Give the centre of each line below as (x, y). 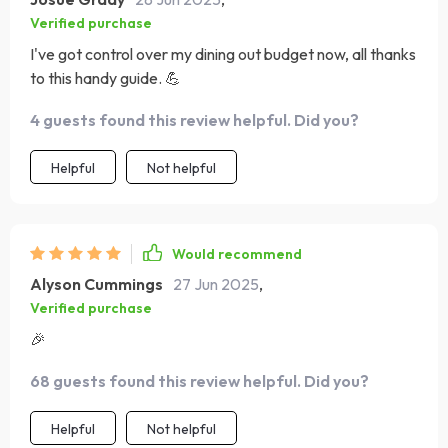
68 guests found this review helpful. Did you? (199, 381)
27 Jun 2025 (216, 284)
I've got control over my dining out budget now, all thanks (223, 54)
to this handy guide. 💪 (105, 78)
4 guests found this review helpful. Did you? (194, 120)
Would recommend (237, 254)
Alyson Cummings (96, 284)
